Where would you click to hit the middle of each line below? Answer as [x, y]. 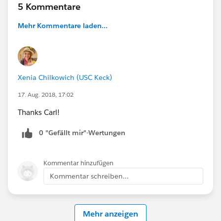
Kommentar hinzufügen [78, 163]
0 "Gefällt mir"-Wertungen [82, 133]
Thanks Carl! [39, 112]
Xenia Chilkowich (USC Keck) [65, 78]
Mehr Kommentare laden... [63, 26]
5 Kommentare [49, 7]
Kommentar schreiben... [89, 176]
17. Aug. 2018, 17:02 [46, 95]
